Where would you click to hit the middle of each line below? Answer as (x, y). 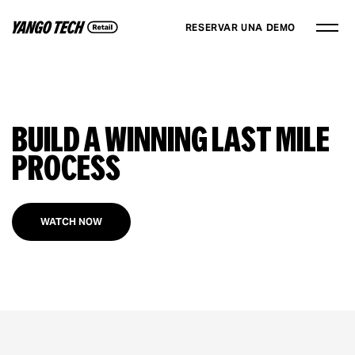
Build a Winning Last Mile (171, 139)
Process (66, 168)
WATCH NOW (71, 222)
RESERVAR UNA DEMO (240, 28)
